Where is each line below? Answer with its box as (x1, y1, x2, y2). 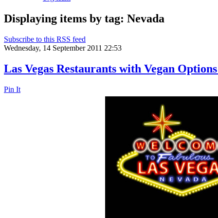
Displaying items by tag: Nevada (4, 12, 164, 25)
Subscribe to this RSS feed (4, 35, 86, 43)
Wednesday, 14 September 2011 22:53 (4, 43, 122, 52)
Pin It (4, 85, 20, 93)
